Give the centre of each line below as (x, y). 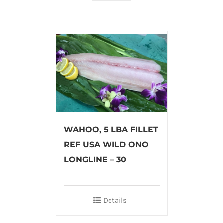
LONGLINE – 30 (95, 160)
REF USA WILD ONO (106, 145)
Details (115, 200)
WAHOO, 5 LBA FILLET (111, 130)
